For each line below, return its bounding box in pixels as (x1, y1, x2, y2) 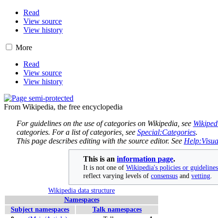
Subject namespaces (11, 205, 69, 213)
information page (117, 154, 174, 163)
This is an (83, 154, 117, 163)
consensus (151, 171, 178, 180)
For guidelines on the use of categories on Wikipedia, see (16, 119, 193, 127)
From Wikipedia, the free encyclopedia (4, 102, 123, 111)
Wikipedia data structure (48, 186, 115, 194)
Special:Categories (137, 127, 196, 136)
